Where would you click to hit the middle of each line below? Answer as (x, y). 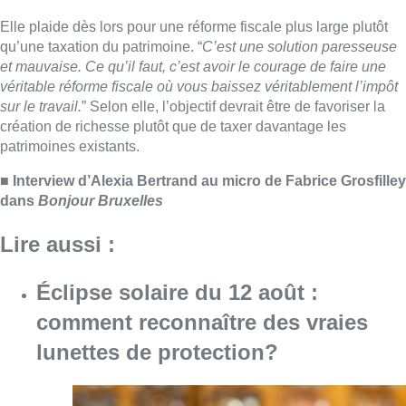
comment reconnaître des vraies (202, 79)
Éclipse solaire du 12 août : (177, 49)
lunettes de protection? (157, 109)
